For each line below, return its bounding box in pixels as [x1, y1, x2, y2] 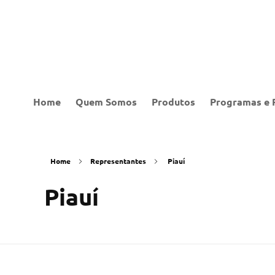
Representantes [90, 156, 146, 166]
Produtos [152, 95, 195, 108]
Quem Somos [76, 95, 137, 108]
